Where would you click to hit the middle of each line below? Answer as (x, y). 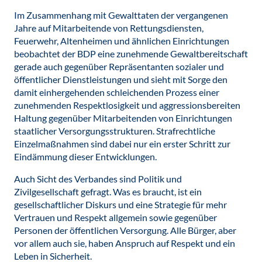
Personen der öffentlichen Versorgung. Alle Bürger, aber (125, 230)
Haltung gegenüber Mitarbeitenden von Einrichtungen (123, 118)
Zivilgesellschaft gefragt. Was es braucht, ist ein (108, 192)
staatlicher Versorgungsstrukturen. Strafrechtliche (115, 131)
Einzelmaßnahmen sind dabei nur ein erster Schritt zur (122, 144)
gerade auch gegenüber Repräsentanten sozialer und (119, 66)
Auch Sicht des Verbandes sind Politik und (98, 179)
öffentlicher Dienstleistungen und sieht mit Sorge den (121, 79)
